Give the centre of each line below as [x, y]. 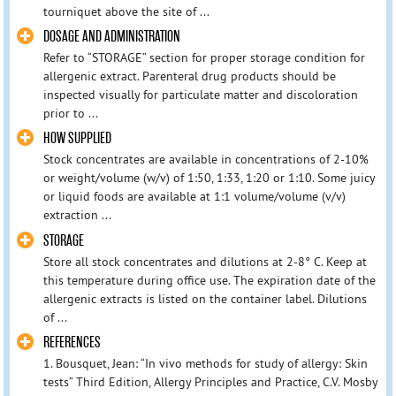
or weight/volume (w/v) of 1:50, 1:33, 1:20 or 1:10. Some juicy [209, 178]
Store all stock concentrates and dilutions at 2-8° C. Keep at [205, 261]
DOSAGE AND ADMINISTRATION [111, 37]
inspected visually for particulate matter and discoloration [200, 95]
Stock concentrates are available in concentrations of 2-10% [206, 160]
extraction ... [77, 215]
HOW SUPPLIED [77, 139]
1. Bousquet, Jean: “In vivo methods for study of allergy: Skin [205, 363]
